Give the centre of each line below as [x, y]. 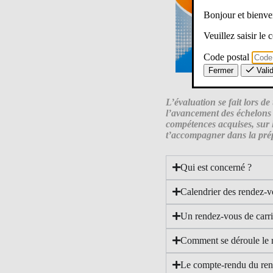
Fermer [221, 70]
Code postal [226, 57]
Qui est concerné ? [216, 167]
